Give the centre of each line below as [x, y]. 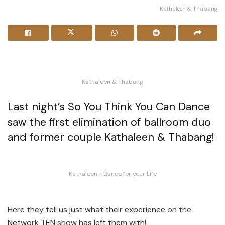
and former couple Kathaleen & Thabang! [111, 137]
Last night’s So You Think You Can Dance [109, 107]
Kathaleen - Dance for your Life [113, 174]
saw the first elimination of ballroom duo [109, 122]
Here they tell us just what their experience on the [99, 210]
